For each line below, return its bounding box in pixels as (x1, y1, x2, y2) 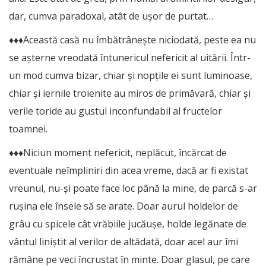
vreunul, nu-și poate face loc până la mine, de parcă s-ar (9, 181, 257, 195)
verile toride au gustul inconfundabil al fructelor (9, 104, 222, 118)
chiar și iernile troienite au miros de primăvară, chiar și (9, 86, 251, 100)
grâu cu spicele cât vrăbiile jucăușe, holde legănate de (9, 217, 246, 230)
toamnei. (9, 122, 47, 135)
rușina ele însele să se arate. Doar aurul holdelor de (9, 199, 238, 213)
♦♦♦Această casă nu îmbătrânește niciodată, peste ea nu (9, 33, 256, 46)
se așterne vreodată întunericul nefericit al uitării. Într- (9, 50, 251, 64)
